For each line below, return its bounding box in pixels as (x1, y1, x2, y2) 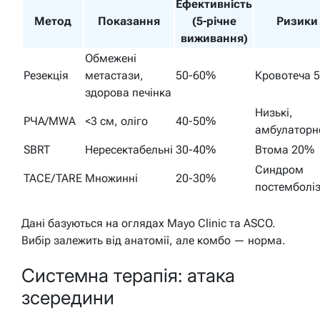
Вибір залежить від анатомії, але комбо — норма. (21, 233, 286, 247)
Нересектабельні (85, 142, 173, 156)
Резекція (24, 68, 69, 82)
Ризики (276, 14, 318, 28)
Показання (98, 14, 160, 28)
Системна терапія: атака (21, 264, 235, 287)
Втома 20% (255, 142, 314, 156)
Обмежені (85, 51, 136, 65)
